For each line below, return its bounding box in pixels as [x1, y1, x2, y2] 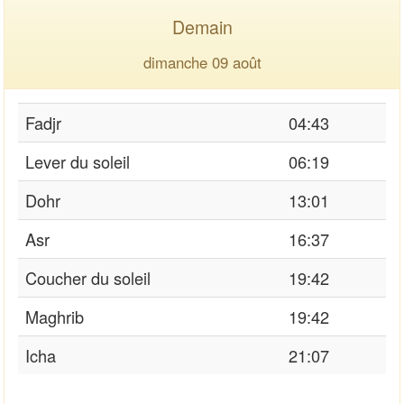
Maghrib [25, 304, 84, 328]
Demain [171, 13, 233, 40]
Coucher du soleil [25, 265, 151, 289]
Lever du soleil [25, 149, 130, 173]
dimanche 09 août [142, 50, 262, 73]
